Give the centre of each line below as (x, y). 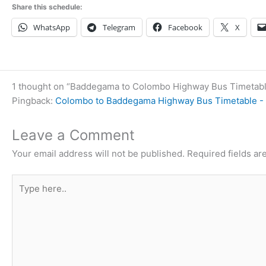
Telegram (119, 28)
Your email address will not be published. (98, 154)
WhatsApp (52, 28)
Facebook (185, 28)
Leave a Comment (73, 135)
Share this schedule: (47, 7)
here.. (23, 195)
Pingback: (34, 101)
